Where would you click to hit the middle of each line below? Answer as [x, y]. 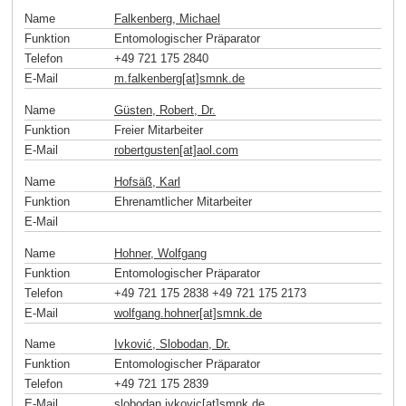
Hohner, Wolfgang [160, 253]
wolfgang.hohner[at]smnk [180, 313]
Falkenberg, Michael [167, 19]
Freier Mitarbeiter [159, 130]
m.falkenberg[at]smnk [171, 79]
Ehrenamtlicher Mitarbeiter [183, 201]
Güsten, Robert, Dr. [165, 110]
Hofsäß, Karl [147, 181]
